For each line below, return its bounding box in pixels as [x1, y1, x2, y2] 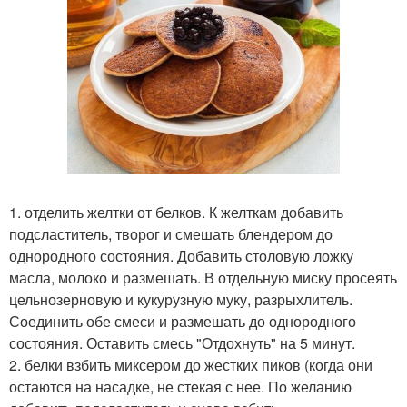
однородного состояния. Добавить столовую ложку [9, 245, 353, 267]
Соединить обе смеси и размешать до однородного [9, 311, 356, 333]
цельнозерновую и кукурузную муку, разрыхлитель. [9, 289, 352, 311]
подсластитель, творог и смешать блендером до [9, 223, 333, 245]
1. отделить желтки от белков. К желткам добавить [9, 202, 343, 223]
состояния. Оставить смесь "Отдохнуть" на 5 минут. [9, 333, 355, 354]
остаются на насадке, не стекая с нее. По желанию [9, 376, 352, 398]
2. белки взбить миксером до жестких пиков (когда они [9, 354, 372, 376]
